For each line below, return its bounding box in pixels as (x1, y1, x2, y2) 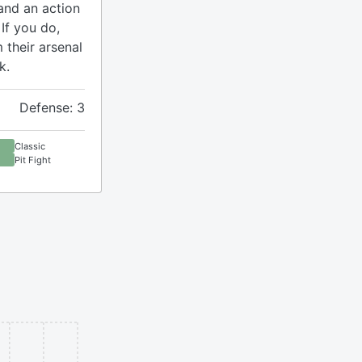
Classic (15, 140, 45, 152)
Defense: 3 (19, 99, 85, 116)
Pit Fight (15, 154, 51, 166)
